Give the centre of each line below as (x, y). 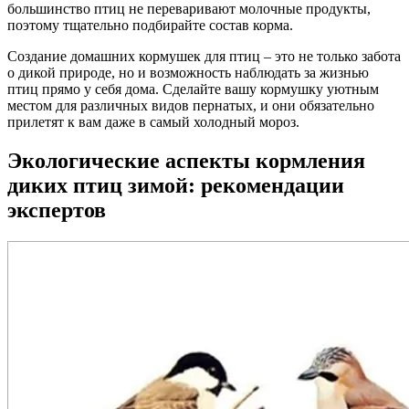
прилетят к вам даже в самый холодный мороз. (153, 121)
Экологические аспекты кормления (186, 160)
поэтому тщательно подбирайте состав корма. (150, 25)
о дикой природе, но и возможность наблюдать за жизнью (188, 72)
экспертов (57, 210)
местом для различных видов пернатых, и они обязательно (191, 105)
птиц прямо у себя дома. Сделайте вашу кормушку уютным (193, 89)
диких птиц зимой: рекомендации (176, 185)
